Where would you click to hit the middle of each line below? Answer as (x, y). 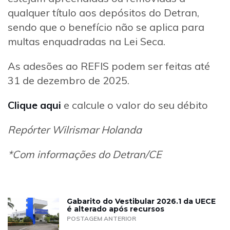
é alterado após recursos (116, 209)
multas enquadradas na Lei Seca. (87, 42)
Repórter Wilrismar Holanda (75, 130)
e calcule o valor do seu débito (136, 105)
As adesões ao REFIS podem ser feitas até (109, 66)
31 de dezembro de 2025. (69, 81)
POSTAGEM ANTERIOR (101, 219)
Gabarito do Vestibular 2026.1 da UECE (141, 202)
